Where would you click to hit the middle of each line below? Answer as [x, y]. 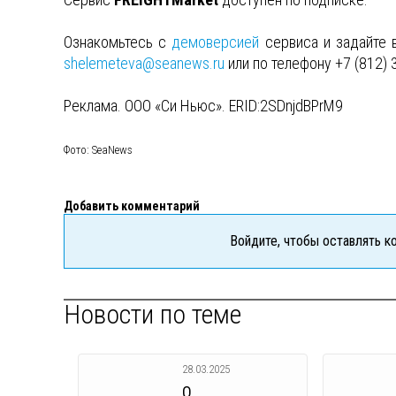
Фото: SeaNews [98, 150]
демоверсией [216, 42]
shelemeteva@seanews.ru [144, 64]
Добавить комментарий [132, 206]
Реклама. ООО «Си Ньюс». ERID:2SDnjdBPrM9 [203, 106]
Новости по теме [152, 315]
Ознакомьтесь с [118, 42]
